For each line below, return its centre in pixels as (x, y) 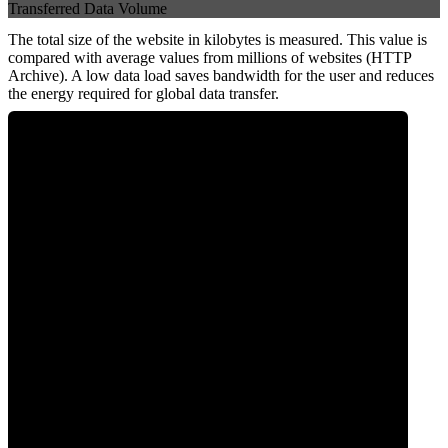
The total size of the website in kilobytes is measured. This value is (217, 40)
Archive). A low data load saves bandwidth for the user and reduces (221, 76)
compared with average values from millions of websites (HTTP (209, 58)
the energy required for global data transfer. (143, 94)
